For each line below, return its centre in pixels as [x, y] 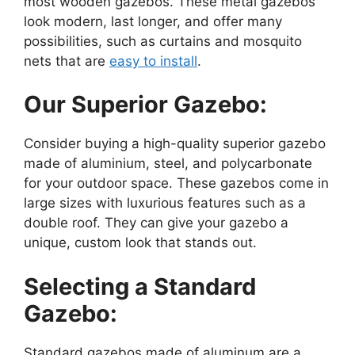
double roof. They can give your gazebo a [156, 223]
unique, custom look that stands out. [140, 243]
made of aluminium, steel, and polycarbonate [168, 164]
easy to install [153, 61]
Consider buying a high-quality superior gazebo [175, 144]
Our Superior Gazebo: [145, 105]
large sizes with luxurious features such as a [165, 203]
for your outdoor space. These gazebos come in [176, 183]
